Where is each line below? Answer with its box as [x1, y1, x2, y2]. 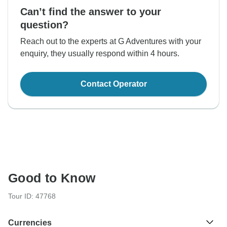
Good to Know [8, 171, 96, 185]
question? [20, 19, 68, 31]
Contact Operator [80, 80, 147, 89]
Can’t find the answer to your [20, 6, 161, 18]
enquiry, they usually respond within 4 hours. [20, 49, 179, 58]
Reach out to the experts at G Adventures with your [20, 37, 201, 46]
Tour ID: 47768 [8, 192, 56, 201]
